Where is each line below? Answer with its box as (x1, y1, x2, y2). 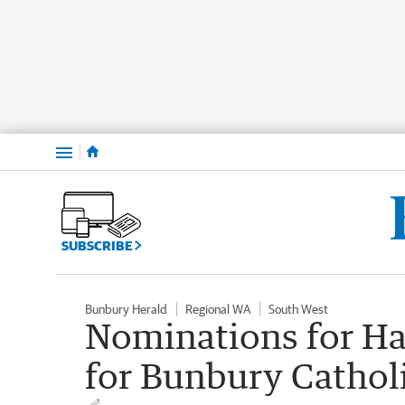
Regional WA (185, 301, 250, 316)
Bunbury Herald (85, 301, 167, 316)
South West (268, 301, 328, 316)
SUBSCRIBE (61, 237, 135, 253)
